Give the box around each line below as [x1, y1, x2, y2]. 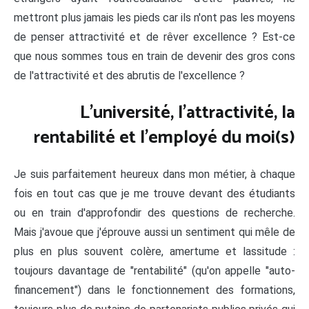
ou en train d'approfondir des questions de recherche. [14, 206, 295, 220]
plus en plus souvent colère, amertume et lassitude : [14, 245, 295, 259]
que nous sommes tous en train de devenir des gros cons [14, 50, 295, 63]
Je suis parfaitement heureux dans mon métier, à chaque [14, 168, 295, 181]
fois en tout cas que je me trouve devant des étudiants [14, 187, 295, 201]
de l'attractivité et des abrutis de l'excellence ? [14, 69, 250, 83]
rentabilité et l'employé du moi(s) [34, 122, 295, 152]
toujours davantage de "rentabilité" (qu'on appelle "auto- [14, 264, 295, 278]
